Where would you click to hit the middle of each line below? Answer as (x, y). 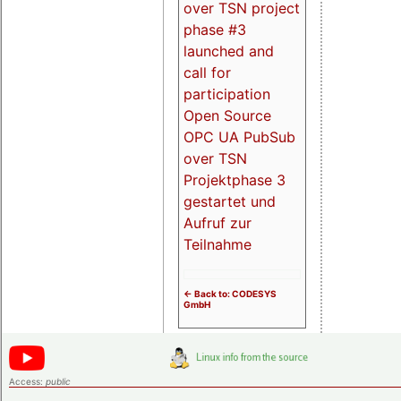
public (58, 381)
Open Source (227, 115)
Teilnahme (218, 244)
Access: (27, 381)
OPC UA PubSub (239, 137)
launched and (229, 51)
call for (207, 72)
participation (227, 94)
